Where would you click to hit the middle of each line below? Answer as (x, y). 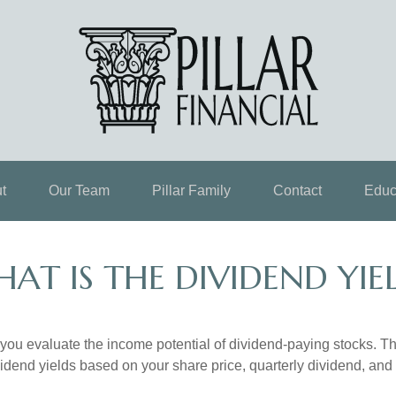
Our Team (79, 190)
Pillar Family (191, 190)
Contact (297, 190)
